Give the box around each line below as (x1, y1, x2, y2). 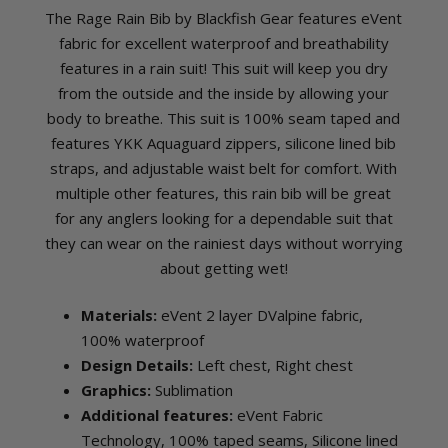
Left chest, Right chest (192, 355, 353, 376)
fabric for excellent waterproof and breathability (58, 33, 389, 54)
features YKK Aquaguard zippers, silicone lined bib (51, 133, 397, 154)
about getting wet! (159, 258, 288, 279)
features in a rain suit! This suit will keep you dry (59, 58, 388, 79)
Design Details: (80, 355, 193, 376)
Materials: (80, 305, 157, 326)
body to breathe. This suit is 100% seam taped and (47, 108, 401, 129)
